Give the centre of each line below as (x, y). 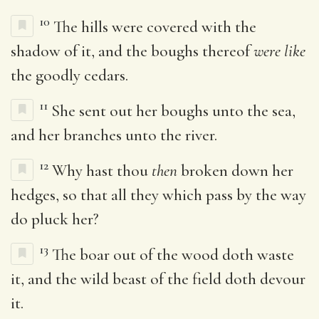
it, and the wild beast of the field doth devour (158, 279)
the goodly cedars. (69, 75)
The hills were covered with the (155, 27)
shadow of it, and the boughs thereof (132, 51)
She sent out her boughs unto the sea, (173, 111)
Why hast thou (102, 171)
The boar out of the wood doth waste (173, 255)
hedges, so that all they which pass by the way (158, 195)
